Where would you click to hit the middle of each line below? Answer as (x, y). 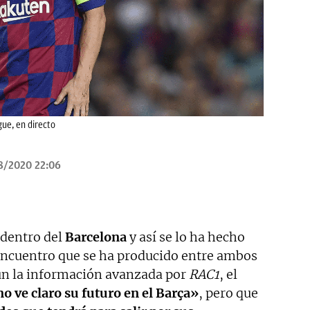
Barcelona (96, 237)
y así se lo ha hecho (186, 237)
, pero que (228, 293)
